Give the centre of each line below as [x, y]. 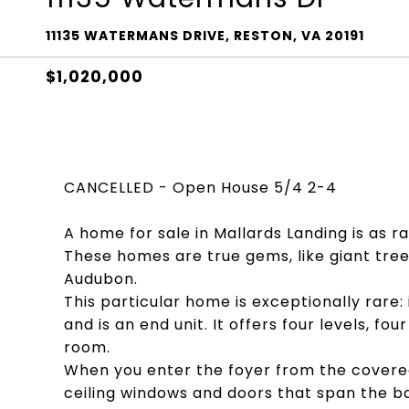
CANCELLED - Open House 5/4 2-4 [200, 188]
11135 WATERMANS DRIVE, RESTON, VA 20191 [205, 36]
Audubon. [101, 279]
